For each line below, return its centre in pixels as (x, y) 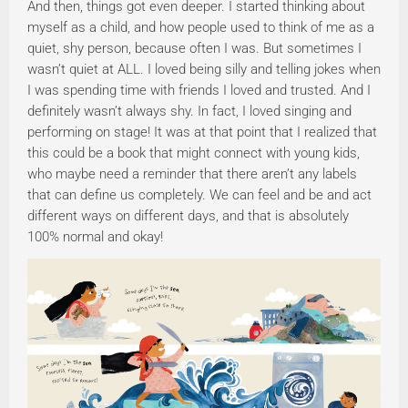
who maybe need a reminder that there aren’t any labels (192, 174)
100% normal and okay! (95, 237)
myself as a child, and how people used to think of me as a (201, 28)
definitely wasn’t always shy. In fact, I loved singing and (189, 112)
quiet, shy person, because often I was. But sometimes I (194, 49)
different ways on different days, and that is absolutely (188, 216)
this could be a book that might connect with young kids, (194, 153)
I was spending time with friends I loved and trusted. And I (199, 91)
